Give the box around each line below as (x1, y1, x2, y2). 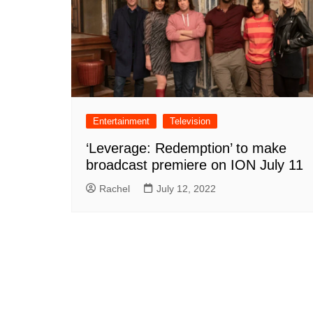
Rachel (99, 182, 130, 194)
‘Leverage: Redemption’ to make (86, 140, 286, 156)
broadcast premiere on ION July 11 (86, 156, 303, 173)
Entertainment (93, 115, 150, 126)
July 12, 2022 (156, 182, 216, 194)
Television (170, 115, 210, 126)
